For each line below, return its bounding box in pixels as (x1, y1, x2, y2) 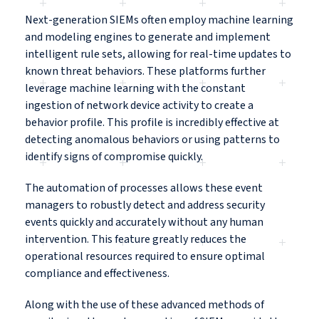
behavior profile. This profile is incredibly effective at (25, 115, 279, 131)
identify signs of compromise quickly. (25, 149, 205, 165)
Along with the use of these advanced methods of (25, 297, 264, 313)
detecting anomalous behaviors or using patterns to (25, 132, 280, 148)
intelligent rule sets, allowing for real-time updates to (25, 46, 291, 63)
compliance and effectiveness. (25, 266, 172, 282)
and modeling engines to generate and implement (25, 29, 271, 46)
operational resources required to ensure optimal (25, 249, 265, 265)
